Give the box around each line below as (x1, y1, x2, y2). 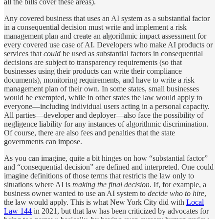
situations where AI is (4, 180, 72, 189)
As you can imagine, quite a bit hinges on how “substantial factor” (4, 153, 208, 162)
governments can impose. (4, 137, 82, 146)
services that (4, 49, 44, 58)
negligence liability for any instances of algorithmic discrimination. (4, 119, 208, 128)
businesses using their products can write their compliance (4, 66, 182, 75)
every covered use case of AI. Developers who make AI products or (4, 40, 213, 49)
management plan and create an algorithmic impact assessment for (4, 31, 206, 40)
